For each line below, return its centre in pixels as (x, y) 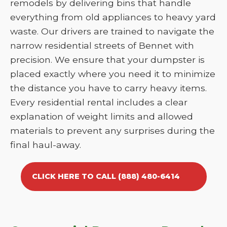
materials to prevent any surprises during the (112, 130)
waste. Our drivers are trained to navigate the (112, 31)
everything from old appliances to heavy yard (113, 17)
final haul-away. (46, 145)
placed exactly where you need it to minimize (113, 74)
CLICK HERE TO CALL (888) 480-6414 (106, 176)
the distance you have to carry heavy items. (108, 88)
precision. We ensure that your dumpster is (107, 60)
